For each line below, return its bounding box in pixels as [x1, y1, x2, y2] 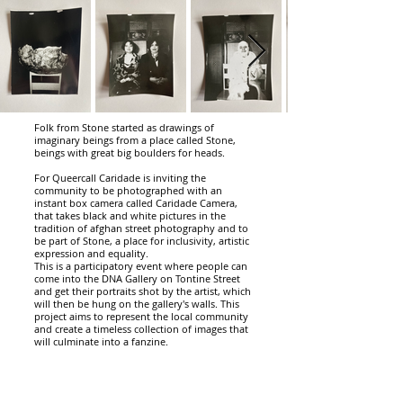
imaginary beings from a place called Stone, [34, 133, 236, 147]
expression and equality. [34, 246, 151, 260]
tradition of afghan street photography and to [34, 221, 248, 235]
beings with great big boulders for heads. [34, 146, 228, 159]
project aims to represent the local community [34, 309, 248, 323]
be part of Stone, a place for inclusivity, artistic [34, 234, 249, 247]
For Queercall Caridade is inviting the [34, 171, 206, 184]
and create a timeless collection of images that [34, 322, 248, 336]
